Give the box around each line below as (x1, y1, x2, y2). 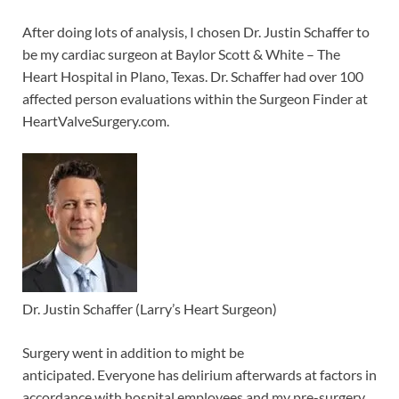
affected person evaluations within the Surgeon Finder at (22, 90, 368, 108)
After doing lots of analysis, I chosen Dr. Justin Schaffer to (22, 23, 370, 41)
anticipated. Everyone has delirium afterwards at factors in (22, 366, 377, 384)
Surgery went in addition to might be (22, 344, 244, 362)
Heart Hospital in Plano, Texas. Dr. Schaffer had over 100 (22, 68, 363, 85)
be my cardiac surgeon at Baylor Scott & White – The (22, 45, 340, 63)
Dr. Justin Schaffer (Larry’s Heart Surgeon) (22, 300, 277, 318)
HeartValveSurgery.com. (22, 112, 169, 130)
